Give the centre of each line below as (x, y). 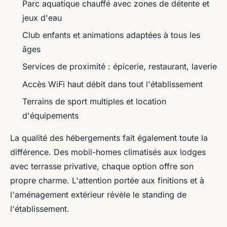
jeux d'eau (42, 17)
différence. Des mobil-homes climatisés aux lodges (108, 152)
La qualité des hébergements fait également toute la (109, 138)
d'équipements (50, 116)
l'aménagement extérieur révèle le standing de (98, 195)
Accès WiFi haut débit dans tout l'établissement (112, 84)
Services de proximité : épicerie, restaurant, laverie (120, 67)
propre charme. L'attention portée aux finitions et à (107, 181)
